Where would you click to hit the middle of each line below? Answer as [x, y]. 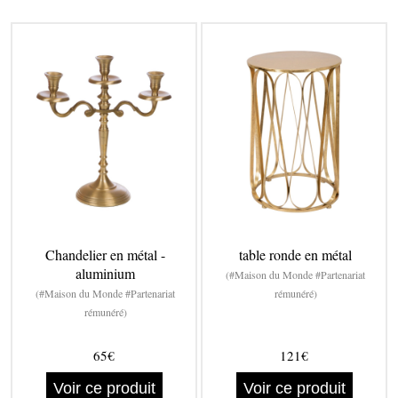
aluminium [106, 274]
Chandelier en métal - [106, 255]
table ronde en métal [296, 255]
